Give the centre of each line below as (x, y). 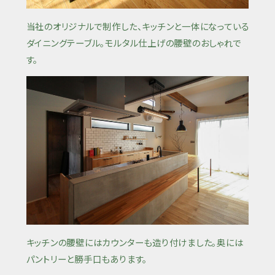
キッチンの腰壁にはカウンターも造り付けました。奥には (135, 242)
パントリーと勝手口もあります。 (87, 258)
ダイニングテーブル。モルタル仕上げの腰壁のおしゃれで (134, 42)
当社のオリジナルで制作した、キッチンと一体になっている (137, 26)
